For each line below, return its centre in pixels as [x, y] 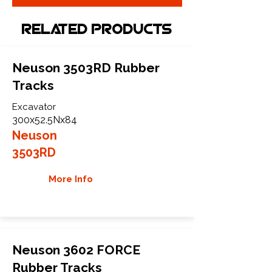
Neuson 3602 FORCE [76, 250]
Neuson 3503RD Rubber [86, 67]
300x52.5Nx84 [45, 120]
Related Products [97, 30]
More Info [71, 178]
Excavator [34, 107]
